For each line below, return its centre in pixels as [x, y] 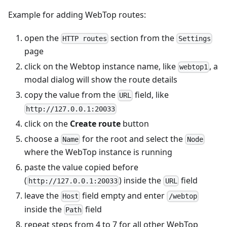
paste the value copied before [81, 167]
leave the [43, 196]
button [135, 123]
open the [43, 38]
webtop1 [194, 67]
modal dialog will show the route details [101, 80]
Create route [95, 123]
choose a [43, 139]
